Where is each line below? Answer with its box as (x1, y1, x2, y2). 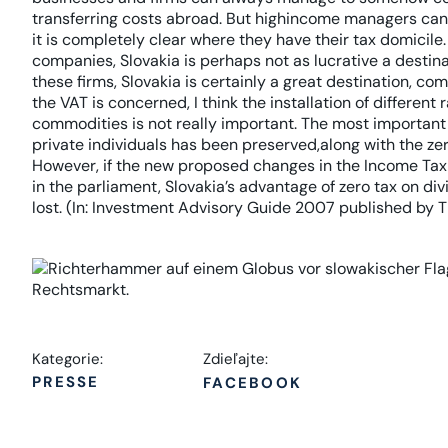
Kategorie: (32, 349, 103, 369)
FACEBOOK (203, 373, 302, 393)
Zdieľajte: (203, 349, 268, 369)
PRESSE (32, 372, 100, 392)
